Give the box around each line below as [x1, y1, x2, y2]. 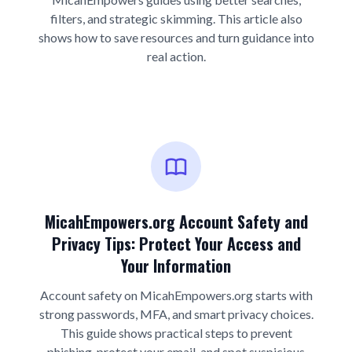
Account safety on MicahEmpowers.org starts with [39, 288, 313, 302]
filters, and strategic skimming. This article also [49, 11, 302, 26]
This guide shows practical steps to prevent [60, 325, 292, 340]
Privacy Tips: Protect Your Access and [51, 232, 301, 255]
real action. [146, 49, 206, 64]
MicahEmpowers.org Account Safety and [44, 210, 308, 233]
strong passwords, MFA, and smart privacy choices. [38, 306, 313, 321]
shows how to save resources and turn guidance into [38, 30, 314, 45]
